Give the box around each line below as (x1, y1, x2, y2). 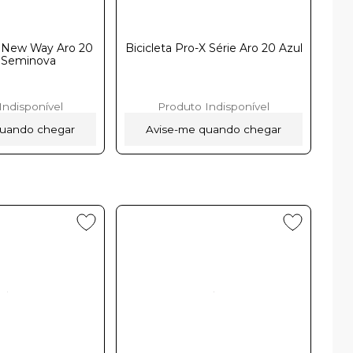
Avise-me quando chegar (146, 122, 282, 136)
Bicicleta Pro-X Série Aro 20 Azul (124, 40, 303, 55)
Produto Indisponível (158, 99, 270, 113)
